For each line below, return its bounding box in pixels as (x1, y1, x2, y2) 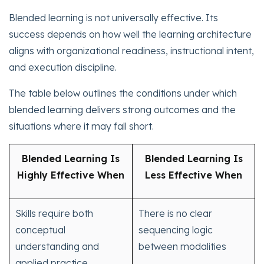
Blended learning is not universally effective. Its (9, 12, 218, 24)
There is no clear (138, 207, 212, 220)
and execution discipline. (9, 61, 117, 74)
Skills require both (15, 207, 93, 220)
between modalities (138, 240, 226, 253)
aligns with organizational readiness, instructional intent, (9, 45, 254, 57)
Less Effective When (145, 169, 242, 181)
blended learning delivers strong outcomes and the (9, 104, 236, 116)
